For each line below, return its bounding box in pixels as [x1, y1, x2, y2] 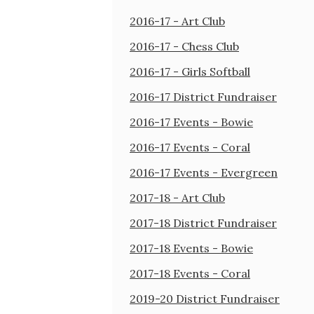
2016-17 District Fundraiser [130, 89, 277, 104]
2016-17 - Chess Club [130, 39, 239, 53]
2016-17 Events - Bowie [130, 114, 253, 129]
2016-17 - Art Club [130, 13, 225, 28]
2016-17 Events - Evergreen [130, 165, 278, 179]
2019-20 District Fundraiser [130, 291, 280, 306]
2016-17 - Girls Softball [130, 64, 250, 78]
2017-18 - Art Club [130, 190, 225, 205]
